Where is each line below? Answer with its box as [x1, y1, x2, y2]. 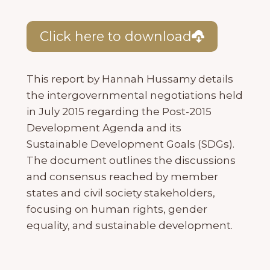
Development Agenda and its [27, 122, 181, 134]
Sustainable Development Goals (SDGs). [27, 138, 234, 151]
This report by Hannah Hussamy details [27, 73, 233, 86]
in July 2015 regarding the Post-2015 [27, 105, 212, 118]
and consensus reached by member [27, 171, 218, 183]
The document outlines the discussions [27, 154, 236, 167]
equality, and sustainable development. [27, 219, 233, 232]
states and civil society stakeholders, [27, 187, 215, 199]
